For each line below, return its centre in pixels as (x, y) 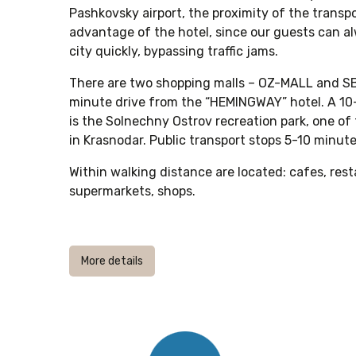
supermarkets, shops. (132, 191)
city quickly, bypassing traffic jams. (174, 51)
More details (112, 261)
